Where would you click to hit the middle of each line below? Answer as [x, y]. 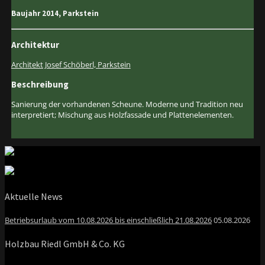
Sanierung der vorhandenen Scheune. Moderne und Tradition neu [127, 104]
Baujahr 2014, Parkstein [55, 14]
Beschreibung [40, 85]
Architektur [35, 44]
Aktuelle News [34, 196]
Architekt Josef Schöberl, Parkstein [71, 64]
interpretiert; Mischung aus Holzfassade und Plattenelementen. [122, 115]
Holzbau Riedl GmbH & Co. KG [65, 244]
